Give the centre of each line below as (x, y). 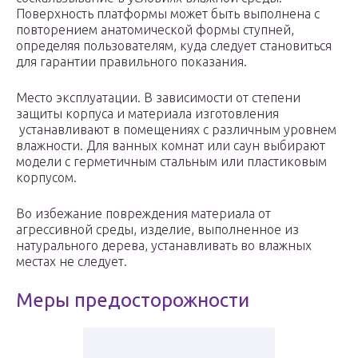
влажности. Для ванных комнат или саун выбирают (171, 146)
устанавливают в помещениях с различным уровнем (176, 130)
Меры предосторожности (133, 300)
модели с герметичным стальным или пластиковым (171, 162)
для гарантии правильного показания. (131, 62)
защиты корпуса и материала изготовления (147, 114)
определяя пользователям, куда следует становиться (174, 46)
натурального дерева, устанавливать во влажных (164, 246)
